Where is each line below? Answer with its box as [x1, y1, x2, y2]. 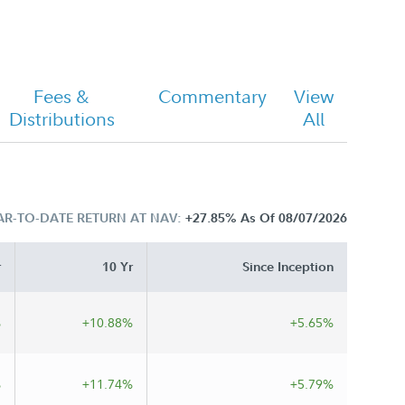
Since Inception [242, 259, 334, 275]
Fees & [33, 84, 90, 108]
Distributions [8, 107, 115, 131]
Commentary [158, 84, 268, 108]
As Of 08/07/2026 [240, 210, 347, 226]
